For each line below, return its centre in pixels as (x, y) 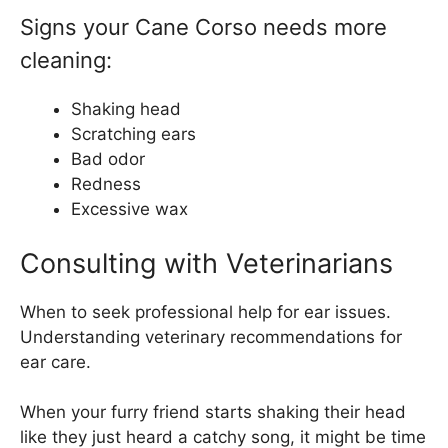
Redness (106, 184)
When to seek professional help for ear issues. (205, 311)
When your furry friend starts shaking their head (213, 412)
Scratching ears (133, 134)
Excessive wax (129, 209)
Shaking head (126, 109)
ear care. (55, 361)
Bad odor (108, 159)
